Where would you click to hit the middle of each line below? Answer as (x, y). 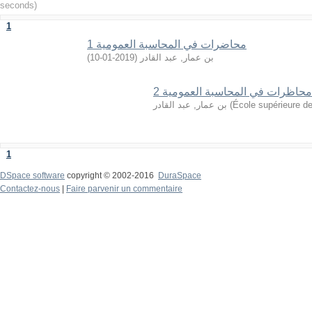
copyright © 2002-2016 (111, 175)
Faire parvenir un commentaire (124, 189)
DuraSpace (180, 175)
